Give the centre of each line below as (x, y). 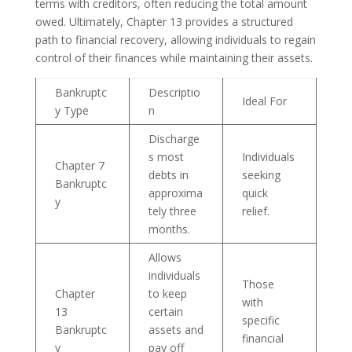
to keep (167, 293)
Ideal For (264, 101)
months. (169, 229)
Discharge (174, 139)
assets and (176, 330)
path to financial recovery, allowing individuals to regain (175, 40)
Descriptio (174, 92)
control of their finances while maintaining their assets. (174, 58)
